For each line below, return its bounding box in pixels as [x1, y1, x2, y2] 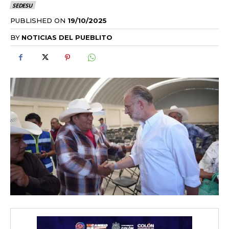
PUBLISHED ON [10, 16, 65, 25]
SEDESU [12, 2, 32, 10]
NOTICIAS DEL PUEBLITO [21, 33, 112, 41]
